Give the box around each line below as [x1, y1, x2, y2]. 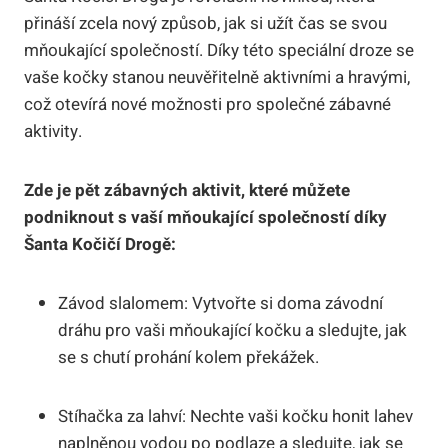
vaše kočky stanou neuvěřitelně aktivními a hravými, [24, 64, 410, 90]
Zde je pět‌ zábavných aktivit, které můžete [24, 177, 350, 203]
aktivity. [24, 118, 82, 144]
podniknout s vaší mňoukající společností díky [24, 204, 387, 230]
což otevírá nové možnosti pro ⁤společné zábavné [24, 91, 391, 117]
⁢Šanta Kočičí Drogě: [24, 231, 176, 257]
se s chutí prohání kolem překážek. [58, 344, 319, 370]
